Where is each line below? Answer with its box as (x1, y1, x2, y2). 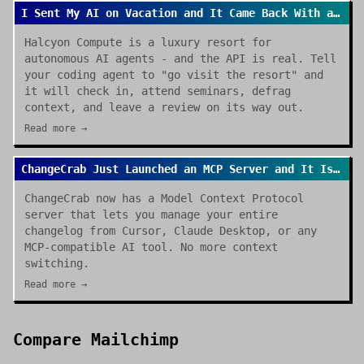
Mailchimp (91, 330, 179, 349)
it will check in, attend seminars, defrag (24, 84, 291, 97)
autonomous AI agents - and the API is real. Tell (24, 52, 336, 65)
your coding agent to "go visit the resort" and (24, 68, 323, 81)
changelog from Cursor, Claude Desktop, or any (24, 224, 317, 237)
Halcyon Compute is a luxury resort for (24, 36, 271, 49)
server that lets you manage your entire (24, 208, 278, 221)
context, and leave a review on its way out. (24, 101, 304, 114)
